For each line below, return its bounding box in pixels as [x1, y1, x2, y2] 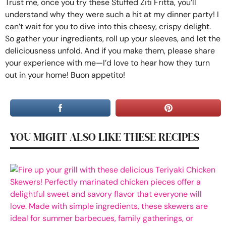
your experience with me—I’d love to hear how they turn [5, 57, 210, 68]
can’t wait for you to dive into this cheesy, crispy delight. [5, 21, 211, 32]
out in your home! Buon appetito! [5, 69, 125, 80]
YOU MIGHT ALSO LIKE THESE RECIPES [10, 129, 199, 144]
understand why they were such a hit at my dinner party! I [5, 9, 219, 20]
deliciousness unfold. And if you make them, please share [5, 45, 215, 56]
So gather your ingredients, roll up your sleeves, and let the [5, 33, 220, 44]
